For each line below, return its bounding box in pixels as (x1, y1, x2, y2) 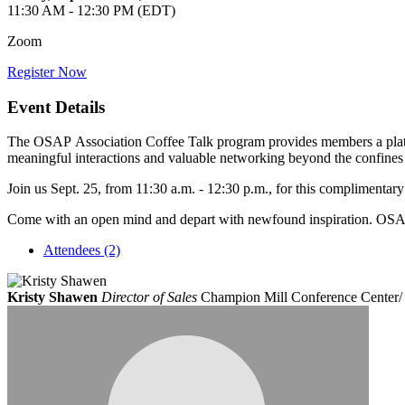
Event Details (7, 97, 105, 117)
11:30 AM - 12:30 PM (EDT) (7, 2, 175, 18)
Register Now (7, 63, 87, 80)
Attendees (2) (43, 242, 120, 259)
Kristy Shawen (7, 289, 98, 306)
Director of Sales (101, 289, 197, 306)
